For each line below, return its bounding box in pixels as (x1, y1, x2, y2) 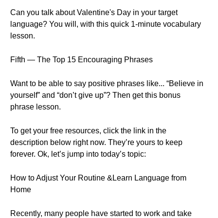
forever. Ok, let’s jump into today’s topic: (10, 150, 146, 158)
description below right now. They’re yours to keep (10, 138, 182, 146)
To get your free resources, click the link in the (10, 127, 166, 135)
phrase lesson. (10, 103, 61, 111)
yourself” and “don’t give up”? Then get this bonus (10, 91, 181, 99)
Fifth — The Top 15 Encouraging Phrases (10, 55, 153, 64)
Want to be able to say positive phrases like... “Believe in (10, 79, 203, 88)
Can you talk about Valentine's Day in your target (10, 8, 178, 17)
